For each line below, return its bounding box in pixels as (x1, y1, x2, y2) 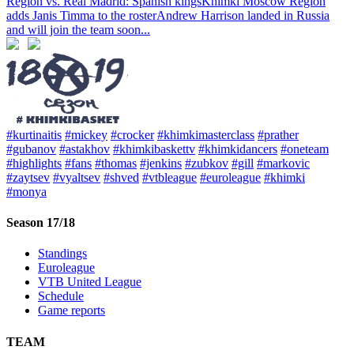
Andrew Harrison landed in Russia (156, 8, 330, 22)
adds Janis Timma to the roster (6, 8, 156, 22)
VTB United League (38, 275, 141, 289)
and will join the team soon (6, 22, 141, 36)
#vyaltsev (53, 170, 100, 184)
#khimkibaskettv (113, 141, 195, 156)
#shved (104, 170, 139, 184)
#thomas (95, 156, 137, 170)
